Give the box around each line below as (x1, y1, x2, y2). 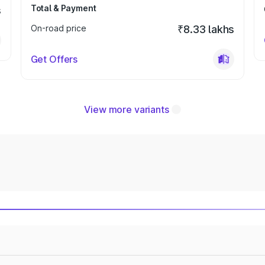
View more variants (84, 104, 169, 115)
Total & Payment (30, 3, 96, 13)
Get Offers (30, 53, 78, 65)
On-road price (30, 23, 86, 33)
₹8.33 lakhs (177, 23, 235, 35)
